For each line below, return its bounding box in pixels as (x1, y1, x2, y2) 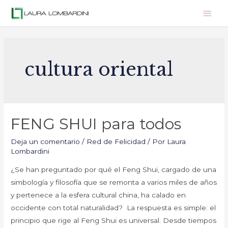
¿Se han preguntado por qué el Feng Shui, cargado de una (11, 165, 217, 174)
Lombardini (11, 147, 50, 156)
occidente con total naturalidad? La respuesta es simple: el (11, 204, 216, 212)
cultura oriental (24, 58, 174, 81)
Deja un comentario (11, 137, 80, 146)
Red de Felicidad (87, 137, 146, 146)
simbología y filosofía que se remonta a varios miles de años (11, 178, 217, 187)
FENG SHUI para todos (11, 115, 182, 134)
